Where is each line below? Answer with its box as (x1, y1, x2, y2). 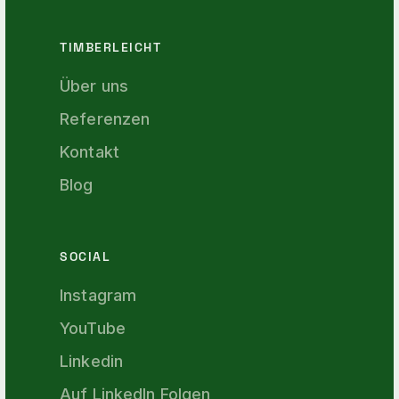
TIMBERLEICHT (60, 39, 162, 55)
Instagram (60, 286, 137, 305)
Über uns (60, 77, 129, 95)
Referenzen (60, 110, 151, 128)
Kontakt (60, 142, 119, 161)
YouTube (60, 319, 126, 338)
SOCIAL (60, 248, 111, 265)
